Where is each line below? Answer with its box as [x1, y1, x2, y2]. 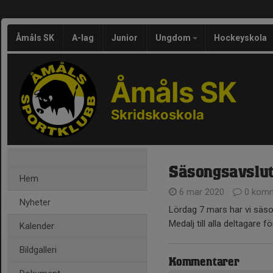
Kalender [19, 221, 54, 232]
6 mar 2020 [177, 186, 227, 197]
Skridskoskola [111, 107, 204, 122]
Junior [112, 33, 138, 43]
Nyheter [19, 197, 51, 208]
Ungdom [155, 33, 193, 43]
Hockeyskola [214, 33, 267, 43]
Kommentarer [169, 258, 239, 268]
